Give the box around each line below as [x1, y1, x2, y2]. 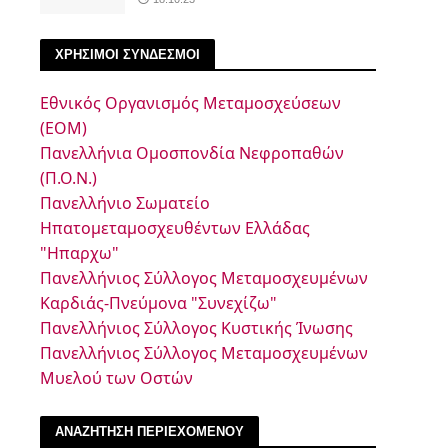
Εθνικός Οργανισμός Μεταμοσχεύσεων [40, 91, 341, 114]
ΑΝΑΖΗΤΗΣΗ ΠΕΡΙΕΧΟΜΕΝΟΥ [55, 423, 244, 439]
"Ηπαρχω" [40, 241, 119, 264]
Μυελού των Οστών [40, 366, 193, 389]
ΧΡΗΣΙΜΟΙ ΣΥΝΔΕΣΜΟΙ [55, 46, 200, 62]
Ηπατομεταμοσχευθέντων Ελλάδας [40, 216, 310, 239]
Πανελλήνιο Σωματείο [40, 191, 210, 214]
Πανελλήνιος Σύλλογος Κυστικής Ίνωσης [40, 316, 353, 339]
